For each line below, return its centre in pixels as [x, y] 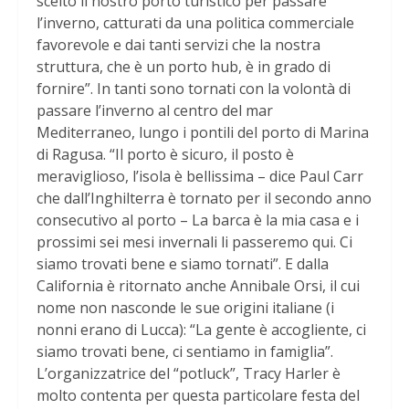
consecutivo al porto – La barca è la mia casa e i [198, 220]
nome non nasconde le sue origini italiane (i [185, 308]
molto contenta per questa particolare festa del [198, 396]
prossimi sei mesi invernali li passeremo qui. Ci [194, 242]
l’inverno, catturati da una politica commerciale [195, 23]
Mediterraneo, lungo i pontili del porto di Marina [203, 133]
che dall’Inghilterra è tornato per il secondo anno [204, 199]
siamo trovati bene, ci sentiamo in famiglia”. [185, 352]
